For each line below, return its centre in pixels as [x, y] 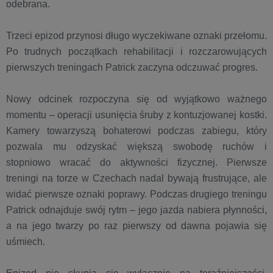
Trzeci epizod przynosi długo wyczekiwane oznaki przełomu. [136, 36]
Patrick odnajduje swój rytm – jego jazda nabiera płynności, [136, 210]
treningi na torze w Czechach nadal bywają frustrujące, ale [136, 178]
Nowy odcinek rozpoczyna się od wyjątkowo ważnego [136, 99]
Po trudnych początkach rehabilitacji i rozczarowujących [136, 51]
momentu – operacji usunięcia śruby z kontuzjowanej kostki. [136, 115]
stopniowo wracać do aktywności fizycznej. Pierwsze [136, 162]
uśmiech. [26, 242]
